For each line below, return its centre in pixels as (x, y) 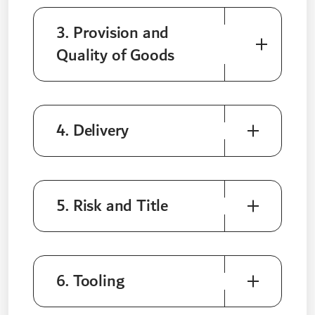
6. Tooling (90, 282)
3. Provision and (113, 33)
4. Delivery (93, 131)
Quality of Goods (116, 56)
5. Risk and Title (112, 206)
